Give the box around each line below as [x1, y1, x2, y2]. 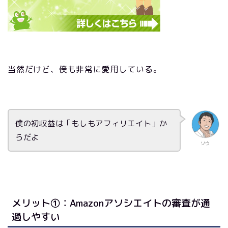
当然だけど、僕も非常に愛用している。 [8, 64, 162, 75]
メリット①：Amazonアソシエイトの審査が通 [12, 196, 210, 210]
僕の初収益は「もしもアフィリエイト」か [15, 118, 168, 129]
